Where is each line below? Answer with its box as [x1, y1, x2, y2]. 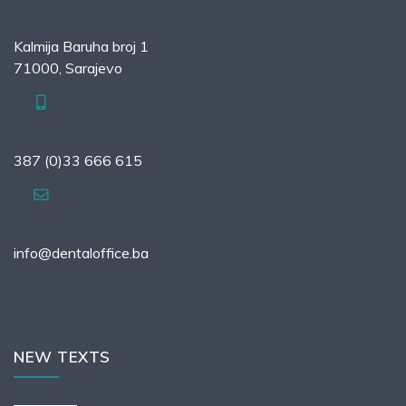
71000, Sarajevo [14, 59, 122, 78]
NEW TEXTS [14, 347, 111, 367]
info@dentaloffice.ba [14, 244, 149, 263]
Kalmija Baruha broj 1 [14, 37, 149, 56]
